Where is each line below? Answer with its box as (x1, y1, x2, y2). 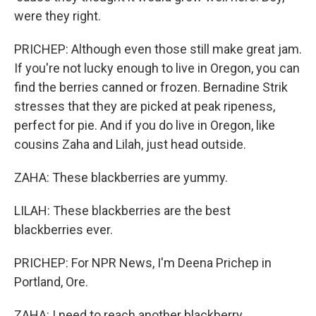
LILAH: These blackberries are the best (14, 203, 231, 218)
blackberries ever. (14, 222, 113, 237)
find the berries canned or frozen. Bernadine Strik (14, 80, 288, 95)
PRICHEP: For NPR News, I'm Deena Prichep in (14, 255, 272, 270)
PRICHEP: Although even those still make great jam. (14, 42, 302, 56)
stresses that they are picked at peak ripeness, (14, 99, 275, 114)
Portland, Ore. (14, 274, 88, 289)
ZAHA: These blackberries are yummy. (14, 170, 228, 185)
